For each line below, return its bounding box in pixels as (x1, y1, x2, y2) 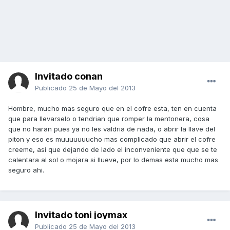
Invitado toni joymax (35, 209, 127, 221)
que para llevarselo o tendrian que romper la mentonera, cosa (8, 114, 209, 123)
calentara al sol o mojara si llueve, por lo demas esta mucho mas (8, 156, 218, 164)
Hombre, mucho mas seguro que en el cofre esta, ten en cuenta (8, 104, 217, 113)
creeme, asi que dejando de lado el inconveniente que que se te (8, 145, 217, 154)
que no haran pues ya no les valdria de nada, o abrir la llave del (8, 125, 215, 133)
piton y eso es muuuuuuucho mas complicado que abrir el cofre (8, 135, 216, 144)
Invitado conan (35, 71, 103, 82)
